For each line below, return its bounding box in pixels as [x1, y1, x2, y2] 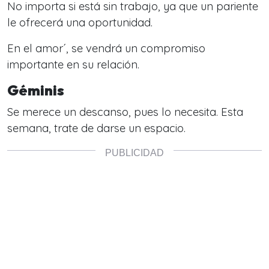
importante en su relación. [7, 58, 139, 72]
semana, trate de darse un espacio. [7, 121, 186, 136]
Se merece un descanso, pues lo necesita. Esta [7, 105, 243, 119]
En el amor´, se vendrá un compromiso [7, 41, 205, 56]
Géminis [7, 82, 67, 100]
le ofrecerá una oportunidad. [7, 16, 153, 30]
